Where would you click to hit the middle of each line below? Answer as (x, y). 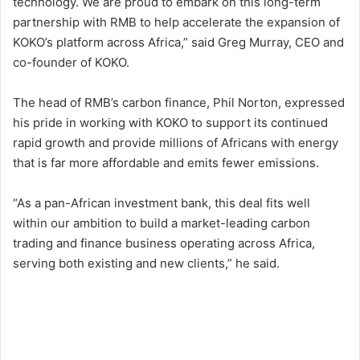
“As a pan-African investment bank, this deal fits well (162, 203)
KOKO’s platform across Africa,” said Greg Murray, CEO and (178, 43)
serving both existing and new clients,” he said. (146, 264)
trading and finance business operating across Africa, (164, 243)
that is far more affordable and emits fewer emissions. (166, 163)
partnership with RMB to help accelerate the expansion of (176, 22)
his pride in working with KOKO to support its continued (170, 123)
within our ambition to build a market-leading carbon (162, 223)
